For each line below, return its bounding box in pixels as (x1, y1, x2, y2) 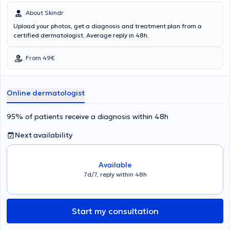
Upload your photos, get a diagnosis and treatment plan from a (13, 22, 202, 30)
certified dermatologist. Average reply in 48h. (13, 31, 149, 39)
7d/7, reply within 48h (83, 170, 147, 178)
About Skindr (26, 9, 64, 16)
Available (98, 160, 132, 169)
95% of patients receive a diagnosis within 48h (7, 112, 168, 121)
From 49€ (26, 54, 55, 62)
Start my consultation (71, 206, 159, 216)
